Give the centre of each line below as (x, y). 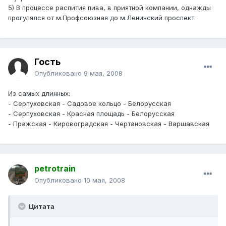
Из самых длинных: (39, 94)
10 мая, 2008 (104, 180)
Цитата (41, 207)
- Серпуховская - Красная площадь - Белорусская (91, 114)
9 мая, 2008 (103, 73)
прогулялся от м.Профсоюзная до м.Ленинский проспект (101, 18)
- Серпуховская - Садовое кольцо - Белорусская (90, 104)
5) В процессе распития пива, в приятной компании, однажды (109, 8)
